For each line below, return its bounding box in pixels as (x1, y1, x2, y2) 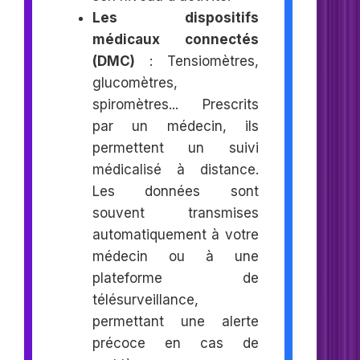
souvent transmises (92, 204, 260, 221)
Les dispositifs (92, 9, 260, 26)
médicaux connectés (92, 31, 260, 47)
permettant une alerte (92, 313, 260, 329)
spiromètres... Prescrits (92, 96, 260, 112)
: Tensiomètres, (134, 52, 260, 69)
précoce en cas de (92, 334, 260, 351)
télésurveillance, (92, 291, 198, 308)
